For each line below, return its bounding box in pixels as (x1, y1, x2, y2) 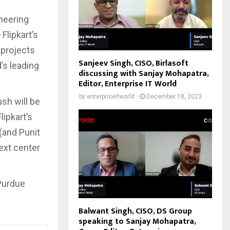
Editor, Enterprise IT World (79, 76, 177, 91)
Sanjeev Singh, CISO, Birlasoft (79, 56, 188, 70)
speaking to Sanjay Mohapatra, (79, 215, 196, 229)
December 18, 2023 (146, 92, 202, 100)
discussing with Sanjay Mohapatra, (79, 66, 208, 81)
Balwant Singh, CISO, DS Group (79, 204, 192, 219)
